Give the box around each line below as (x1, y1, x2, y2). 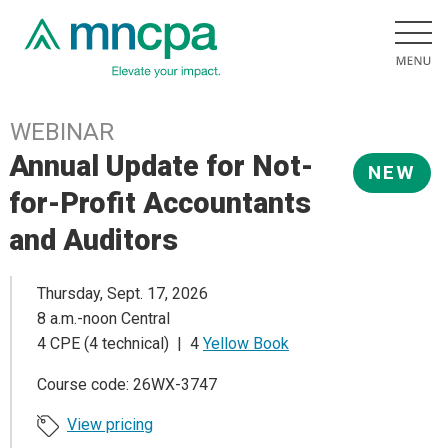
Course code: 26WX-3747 (37, 375, 217, 395)
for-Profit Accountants (9, 186, 312, 220)
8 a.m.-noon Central (37, 309, 170, 329)
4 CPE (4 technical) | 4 (37, 334, 203, 354)
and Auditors (9, 223, 179, 257)
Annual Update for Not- (9, 149, 314, 183)
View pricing (67, 415, 153, 435)
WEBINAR (10, 118, 114, 146)
